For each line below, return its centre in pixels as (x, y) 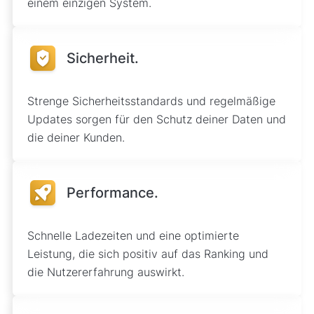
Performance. (112, 193)
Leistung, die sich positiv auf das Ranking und (148, 254)
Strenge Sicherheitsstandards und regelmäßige (151, 101)
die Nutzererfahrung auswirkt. (105, 272)
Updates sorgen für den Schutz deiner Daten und (156, 120)
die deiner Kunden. (76, 138)
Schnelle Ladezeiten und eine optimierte (133, 236)
